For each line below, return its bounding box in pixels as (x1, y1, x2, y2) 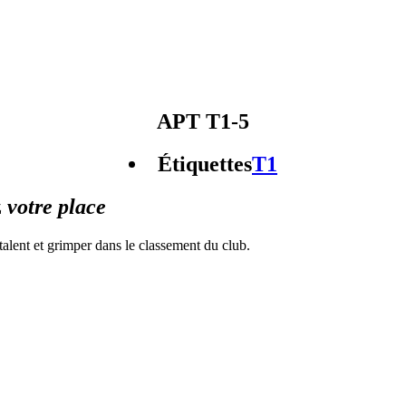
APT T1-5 (157, 109, 249, 133)
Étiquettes (158, 151, 252, 176)
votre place (7, 194, 106, 218)
